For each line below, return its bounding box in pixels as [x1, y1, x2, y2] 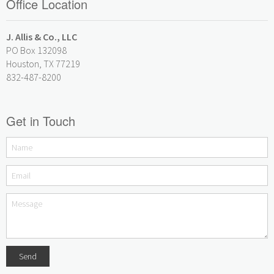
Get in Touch [6, 112, 75, 130]
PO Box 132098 [6, 44, 67, 56]
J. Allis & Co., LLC [6, 31, 77, 43]
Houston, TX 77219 [6, 57, 80, 70]
